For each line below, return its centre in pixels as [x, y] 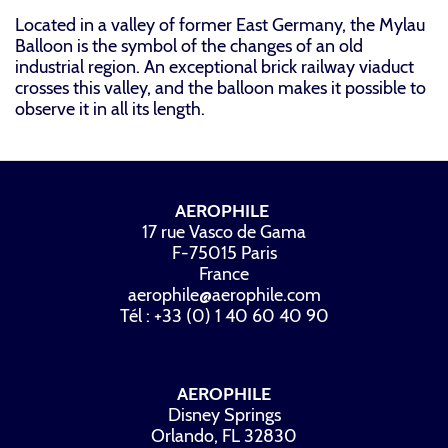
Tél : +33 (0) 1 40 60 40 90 [224, 316]
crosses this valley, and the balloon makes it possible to [220, 88]
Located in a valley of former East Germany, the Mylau [220, 25]
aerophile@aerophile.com [224, 295]
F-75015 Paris [224, 253]
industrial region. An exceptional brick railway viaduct [214, 67]
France [224, 274]
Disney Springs [224, 415]
